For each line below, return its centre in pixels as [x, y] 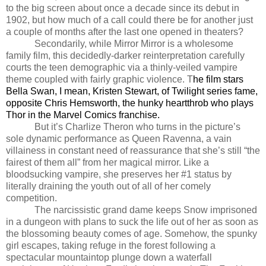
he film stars [218, 79]
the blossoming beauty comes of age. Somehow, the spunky [132, 233]
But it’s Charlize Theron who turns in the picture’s [123, 126]
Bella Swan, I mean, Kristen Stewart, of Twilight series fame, [132, 91]
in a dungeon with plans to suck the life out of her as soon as [132, 221]
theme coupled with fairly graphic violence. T [99, 79]
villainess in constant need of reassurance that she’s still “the [133, 150]
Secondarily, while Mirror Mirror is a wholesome [120, 43]
